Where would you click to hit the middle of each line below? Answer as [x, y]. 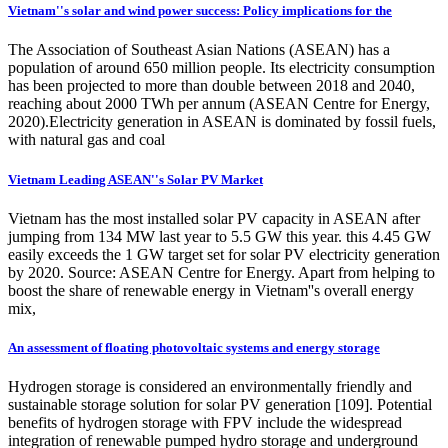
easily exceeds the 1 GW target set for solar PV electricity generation [224, 254]
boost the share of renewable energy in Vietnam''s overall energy [211, 290]
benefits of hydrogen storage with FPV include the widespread [205, 423]
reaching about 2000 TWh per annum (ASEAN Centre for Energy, [219, 104]
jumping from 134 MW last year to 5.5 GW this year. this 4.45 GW [219, 236]
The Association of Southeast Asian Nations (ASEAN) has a [199, 50]
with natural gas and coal [86, 140]
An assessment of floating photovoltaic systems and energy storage [194, 347]
